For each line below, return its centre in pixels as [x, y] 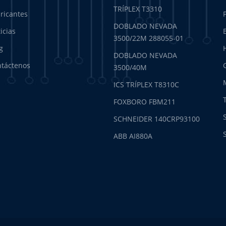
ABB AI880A [133, 136]
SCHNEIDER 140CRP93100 [157, 119]
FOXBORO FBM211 [145, 102]
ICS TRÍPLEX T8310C [147, 85]
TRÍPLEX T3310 [138, 9]
